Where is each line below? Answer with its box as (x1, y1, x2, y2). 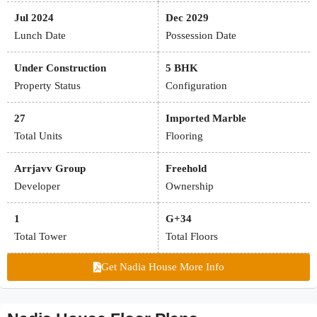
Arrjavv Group (14, 163, 86, 175)
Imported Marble (166, 113, 246, 125)
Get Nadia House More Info (100, 261, 224, 273)
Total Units (14, 130, 62, 142)
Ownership (166, 180, 214, 192)
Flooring (166, 130, 203, 142)
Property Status (14, 80, 81, 92)
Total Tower (14, 231, 67, 243)
